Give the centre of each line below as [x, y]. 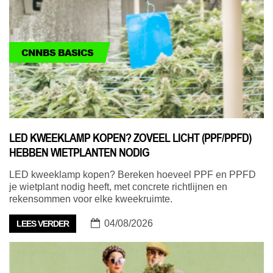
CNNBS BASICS [57, 53]
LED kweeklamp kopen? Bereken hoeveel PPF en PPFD [133, 175]
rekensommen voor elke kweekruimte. [91, 199]
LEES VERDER [43, 224]
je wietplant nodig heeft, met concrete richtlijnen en [118, 187]
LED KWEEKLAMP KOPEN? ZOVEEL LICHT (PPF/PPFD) [130, 138]
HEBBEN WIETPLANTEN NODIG [79, 153]
